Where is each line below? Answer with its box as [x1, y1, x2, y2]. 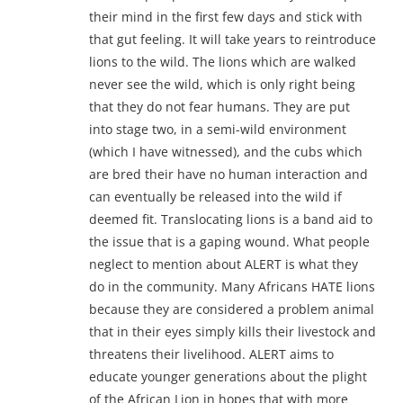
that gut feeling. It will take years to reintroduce [89, 30, 376, 48]
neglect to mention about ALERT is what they [89, 255, 358, 273]
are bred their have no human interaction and [89, 165, 368, 183]
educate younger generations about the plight [89, 367, 367, 385]
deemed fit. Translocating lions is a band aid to [89, 210, 372, 228]
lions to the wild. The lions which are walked [89, 52, 356, 70]
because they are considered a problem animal [89, 300, 374, 318]
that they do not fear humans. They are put [89, 97, 350, 115]
